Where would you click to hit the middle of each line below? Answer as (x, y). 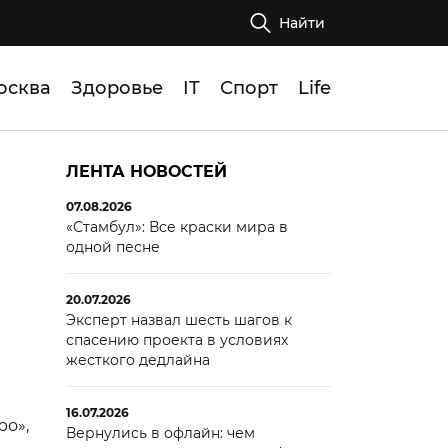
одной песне (112, 247)
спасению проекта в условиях (176, 340)
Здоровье (117, 88)
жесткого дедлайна (137, 360)
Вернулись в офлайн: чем (160, 433)
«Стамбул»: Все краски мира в (176, 227)
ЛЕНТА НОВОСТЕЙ (146, 171)
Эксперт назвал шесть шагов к (178, 320)
